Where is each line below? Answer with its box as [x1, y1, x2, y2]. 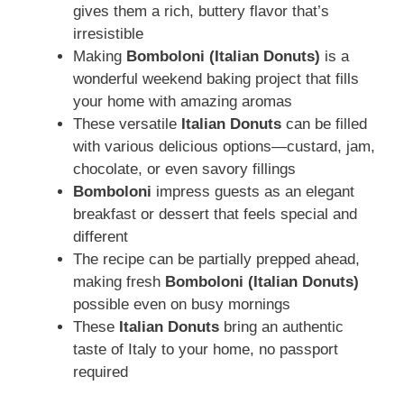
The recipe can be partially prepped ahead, [73, 250, 360, 268]
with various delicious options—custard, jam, [73, 137, 375, 155]
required [73, 363, 128, 381]
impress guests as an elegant [151, 182, 354, 200]
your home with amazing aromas [73, 92, 292, 110]
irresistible [73, 24, 143, 42]
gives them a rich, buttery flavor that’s [73, 2, 329, 20]
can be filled [281, 115, 367, 133]
